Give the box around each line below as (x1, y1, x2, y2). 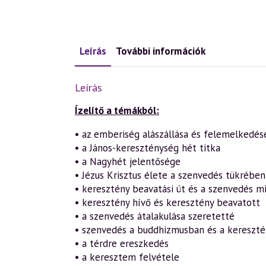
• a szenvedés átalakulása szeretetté (75, 210, 235, 223)
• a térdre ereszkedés (75, 237, 169, 250)
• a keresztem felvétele (75, 251, 179, 264)
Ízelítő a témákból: (75, 104, 159, 117)
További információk (116, 45, 205, 58)
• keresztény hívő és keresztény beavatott (75, 196, 260, 209)
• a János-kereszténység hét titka (75, 141, 220, 154)
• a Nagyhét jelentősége (75, 155, 180, 168)
